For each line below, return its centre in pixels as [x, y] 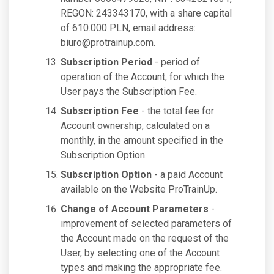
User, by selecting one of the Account [140, 253]
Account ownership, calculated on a [135, 126]
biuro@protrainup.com [107, 43]
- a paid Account [187, 175]
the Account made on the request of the [145, 238]
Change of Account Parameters [135, 209]
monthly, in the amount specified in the [142, 140]
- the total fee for [176, 111]
